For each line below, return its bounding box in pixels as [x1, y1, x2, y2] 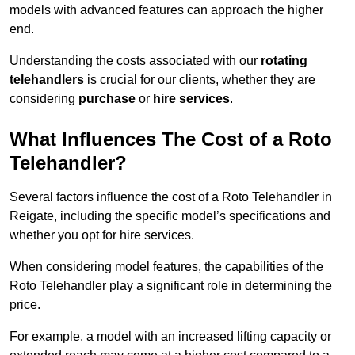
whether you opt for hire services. [10, 228, 194, 242]
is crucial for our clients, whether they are [84, 73, 315, 87]
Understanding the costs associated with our [10, 54, 261, 68]
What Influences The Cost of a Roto [10, 128, 332, 151]
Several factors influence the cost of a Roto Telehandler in [10, 190, 332, 204]
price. [10, 298, 40, 312]
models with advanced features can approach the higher [10, 3, 323, 17]
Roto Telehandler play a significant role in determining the [10, 279, 332, 293]
